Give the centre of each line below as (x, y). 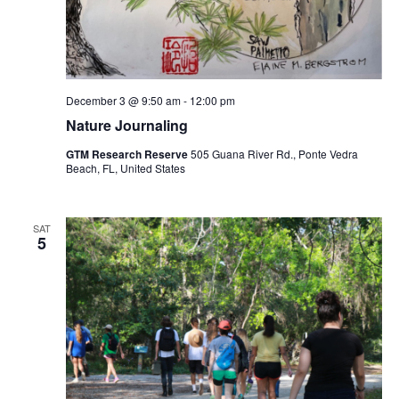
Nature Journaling (126, 126)
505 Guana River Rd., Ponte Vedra (274, 154)
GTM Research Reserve (128, 155)
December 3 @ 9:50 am (123, 101)
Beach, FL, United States (125, 168)
